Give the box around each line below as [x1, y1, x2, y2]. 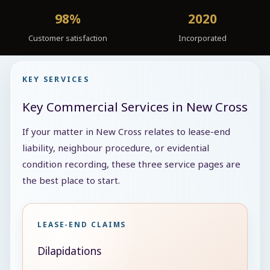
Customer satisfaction [28, 32, 107, 43]
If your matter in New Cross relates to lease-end [22, 125, 230, 137]
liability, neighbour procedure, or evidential [22, 141, 209, 154]
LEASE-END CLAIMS [37, 219, 127, 229]
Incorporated [178, 32, 227, 43]
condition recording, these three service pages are [22, 157, 240, 170]
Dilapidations [37, 243, 101, 258]
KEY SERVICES [22, 74, 89, 84]
